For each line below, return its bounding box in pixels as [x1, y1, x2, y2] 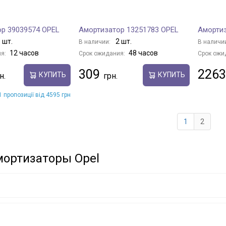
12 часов [10, 48, 39, 57]
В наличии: [79, 38, 112, 45]
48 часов [129, 48, 158, 57]
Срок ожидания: [79, 49, 125, 57]
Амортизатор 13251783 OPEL [79, 25, 179, 34]
